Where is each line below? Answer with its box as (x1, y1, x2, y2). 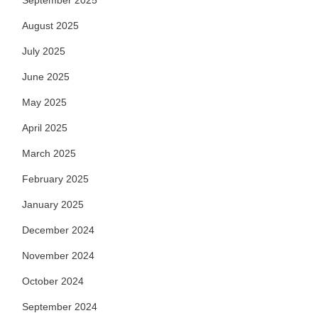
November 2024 (22, 250, 94, 261)
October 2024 (22, 275, 84, 287)
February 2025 (22, 173, 89, 185)
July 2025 (22, 45, 65, 57)
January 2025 (22, 199, 84, 210)
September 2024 (22, 301, 97, 312)
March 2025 (22, 148, 76, 159)
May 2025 (22, 97, 67, 108)
